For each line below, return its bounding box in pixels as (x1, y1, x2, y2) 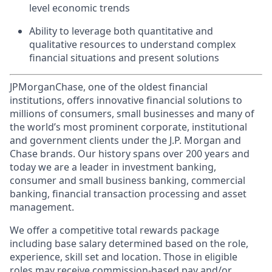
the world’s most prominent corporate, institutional (10, 120, 247, 134)
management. (10, 200, 74, 214)
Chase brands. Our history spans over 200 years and (10, 147, 250, 160)
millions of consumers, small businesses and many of (10, 107, 254, 120)
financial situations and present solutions (29, 51, 219, 64)
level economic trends (29, 1, 130, 15)
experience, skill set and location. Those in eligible (10, 250, 237, 263)
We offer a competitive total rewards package (10, 223, 219, 237)
